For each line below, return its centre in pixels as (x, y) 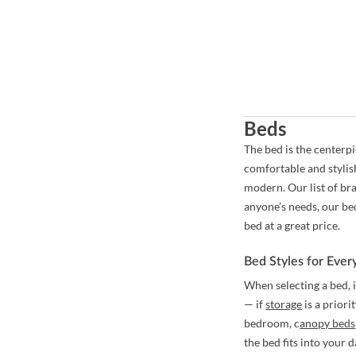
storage (284, 304)
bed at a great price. (292, 226)
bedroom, (269, 323)
